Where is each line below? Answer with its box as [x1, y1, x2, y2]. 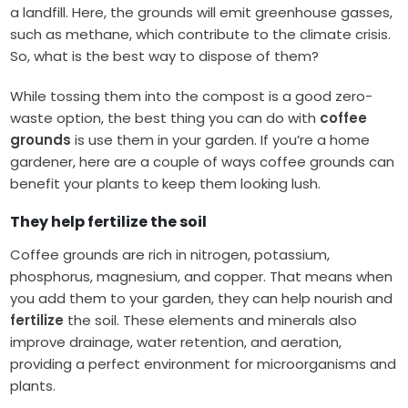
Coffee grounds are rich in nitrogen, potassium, [10, 245, 331, 265]
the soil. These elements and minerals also [64, 311, 358, 331]
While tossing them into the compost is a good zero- [10, 87, 373, 107]
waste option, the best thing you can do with [10, 108, 321, 128]
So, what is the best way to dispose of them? [10, 46, 320, 66]
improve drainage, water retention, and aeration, [10, 332, 342, 352]
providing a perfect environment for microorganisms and [10, 354, 397, 374]
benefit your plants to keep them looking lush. [10, 174, 321, 194]
